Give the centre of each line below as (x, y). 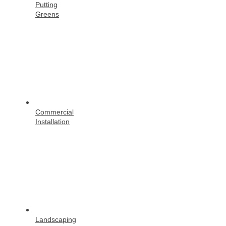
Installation (52, 121)
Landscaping (56, 219)
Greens (47, 14)
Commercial (54, 112)
